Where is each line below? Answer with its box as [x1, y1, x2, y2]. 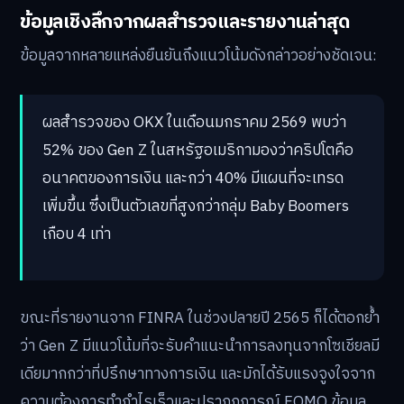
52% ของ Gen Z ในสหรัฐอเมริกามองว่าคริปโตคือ [42, 138, 353, 164]
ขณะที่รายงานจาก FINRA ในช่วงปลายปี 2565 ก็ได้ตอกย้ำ [20, 306, 380, 332]
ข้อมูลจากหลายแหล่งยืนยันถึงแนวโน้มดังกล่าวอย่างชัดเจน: [20, 43, 377, 69]
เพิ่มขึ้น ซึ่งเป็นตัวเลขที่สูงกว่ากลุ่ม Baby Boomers [42, 194, 349, 220]
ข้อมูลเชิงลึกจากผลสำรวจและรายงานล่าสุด [20, 9, 350, 33]
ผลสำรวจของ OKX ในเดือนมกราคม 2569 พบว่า [42, 110, 346, 136]
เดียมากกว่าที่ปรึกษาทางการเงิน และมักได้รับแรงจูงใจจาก [20, 362, 375, 388]
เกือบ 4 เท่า [42, 222, 111, 248]
